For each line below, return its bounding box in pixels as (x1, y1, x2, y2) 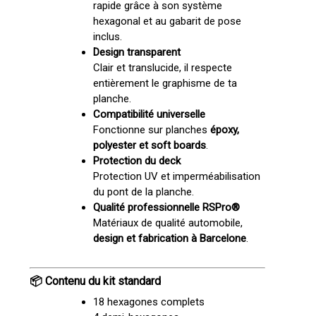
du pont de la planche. (92, 185, 194, 198)
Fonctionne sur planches (92, 123, 210, 136)
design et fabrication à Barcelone (92, 231, 246, 245)
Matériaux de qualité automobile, (92, 216, 243, 229)
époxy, (209, 123, 239, 136)
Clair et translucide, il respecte (92, 61, 232, 74)
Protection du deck (92, 154, 181, 167)
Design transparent (92, 45, 181, 59)
